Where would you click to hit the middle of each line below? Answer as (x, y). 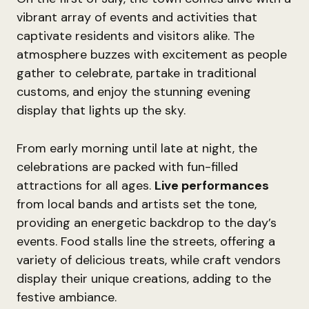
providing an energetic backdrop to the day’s (147, 223)
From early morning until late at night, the (137, 148)
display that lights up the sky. (101, 110)
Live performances (212, 186)
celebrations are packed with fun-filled (127, 167)
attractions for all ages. (86, 186)
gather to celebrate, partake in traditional (137, 73)
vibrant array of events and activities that (137, 17)
